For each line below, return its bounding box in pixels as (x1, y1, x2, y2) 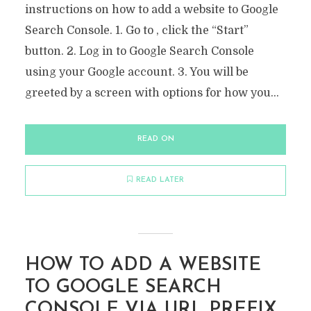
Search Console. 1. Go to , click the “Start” (24, 24, 249, 37)
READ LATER (136, 176, 184, 184)
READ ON (137, 135, 174, 143)
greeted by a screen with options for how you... (24, 87, 279, 99)
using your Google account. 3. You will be (24, 66, 249, 78)
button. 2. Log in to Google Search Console (24, 45, 254, 58)
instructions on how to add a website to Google (24, 3, 278, 16)
